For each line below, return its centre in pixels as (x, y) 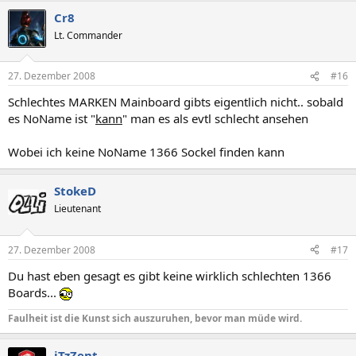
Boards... (34, 292)
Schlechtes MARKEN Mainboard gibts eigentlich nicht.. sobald (176, 102)
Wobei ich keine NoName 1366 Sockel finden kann (146, 152)
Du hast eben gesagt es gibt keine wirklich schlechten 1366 (170, 275)
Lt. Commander (88, 35)
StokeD (75, 191)
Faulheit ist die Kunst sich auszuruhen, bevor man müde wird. (155, 318)
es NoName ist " (52, 118)
